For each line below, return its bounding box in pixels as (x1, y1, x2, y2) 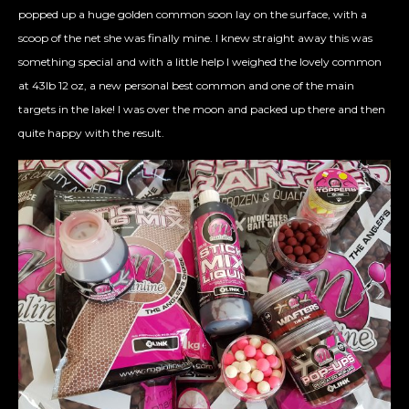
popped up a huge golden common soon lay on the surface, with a (18, 6, 367, 21)
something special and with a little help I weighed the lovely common (18, 54, 382, 68)
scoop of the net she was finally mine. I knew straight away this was (18, 30, 372, 45)
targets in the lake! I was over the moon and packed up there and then (18, 101, 385, 116)
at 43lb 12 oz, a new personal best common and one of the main (18, 78, 354, 92)
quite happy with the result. (18, 125, 164, 140)
